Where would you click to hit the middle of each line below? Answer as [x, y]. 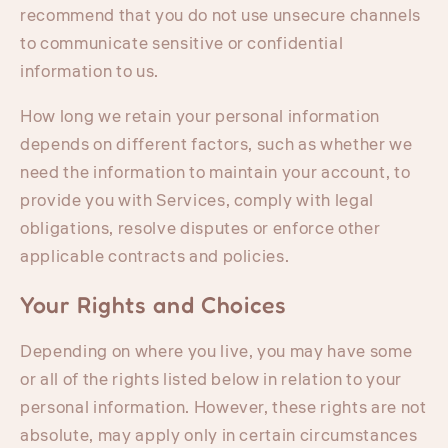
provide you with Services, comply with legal [197, 200]
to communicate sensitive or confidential [182, 44]
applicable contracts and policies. [155, 256]
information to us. [89, 72]
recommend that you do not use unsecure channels [221, 16]
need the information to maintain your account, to [215, 172]
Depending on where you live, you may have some [216, 351]
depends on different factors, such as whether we [216, 144]
